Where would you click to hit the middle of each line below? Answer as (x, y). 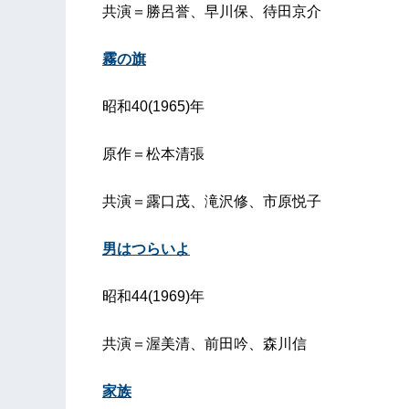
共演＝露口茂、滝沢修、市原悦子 (212, 201)
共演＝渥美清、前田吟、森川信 (204, 343)
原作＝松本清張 (153, 153)
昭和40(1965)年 (153, 106)
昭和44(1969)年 (153, 296)
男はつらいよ (146, 248)
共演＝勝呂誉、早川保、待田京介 (212, 11)
